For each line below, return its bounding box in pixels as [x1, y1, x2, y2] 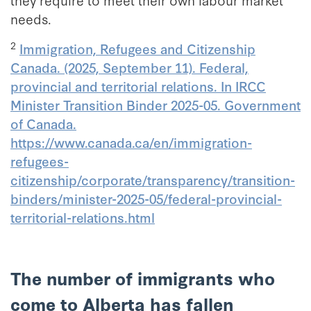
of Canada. [10, 114, 76, 133]
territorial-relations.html [10, 208, 155, 226]
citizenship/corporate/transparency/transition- [10, 170, 295, 189]
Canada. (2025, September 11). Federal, [10, 58, 249, 76]
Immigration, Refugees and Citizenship [19, 39, 255, 58]
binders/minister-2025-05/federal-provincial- [10, 189, 282, 208]
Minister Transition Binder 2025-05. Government [10, 95, 301, 114]
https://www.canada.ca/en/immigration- [10, 133, 252, 151]
